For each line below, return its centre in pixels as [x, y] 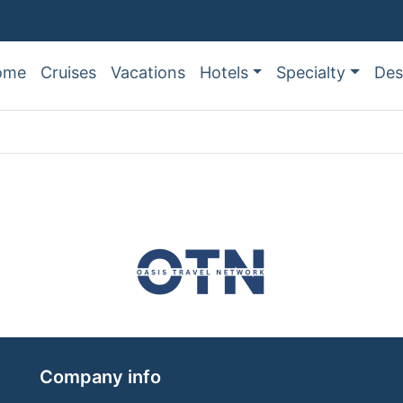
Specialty [311, 72]
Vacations [148, 72]
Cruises [68, 72]
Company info [100, 376]
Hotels [224, 72]
